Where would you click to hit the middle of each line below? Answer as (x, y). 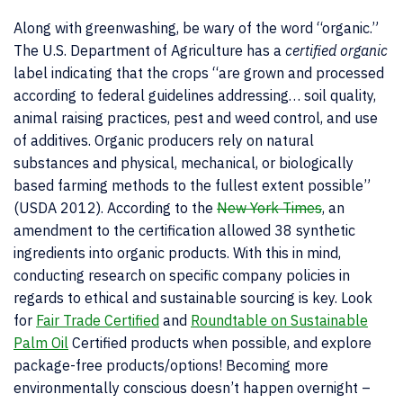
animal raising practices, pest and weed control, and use (196, 118)
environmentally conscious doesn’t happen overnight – (192, 388)
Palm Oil (41, 343)
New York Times (269, 208)
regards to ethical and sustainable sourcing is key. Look (193, 298)
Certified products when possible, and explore (220, 343)
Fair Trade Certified (98, 320)
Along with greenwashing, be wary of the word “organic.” (196, 28)
